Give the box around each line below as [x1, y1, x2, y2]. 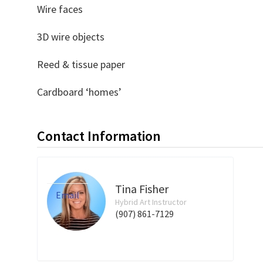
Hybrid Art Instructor [114, 197, 187, 207]
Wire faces [36, 2, 83, 16]
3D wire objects [36, 30, 104, 43]
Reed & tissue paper [36, 58, 125, 71]
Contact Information [36, 127, 161, 145]
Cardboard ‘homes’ [36, 85, 122, 99]
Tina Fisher [114, 181, 168, 196]
